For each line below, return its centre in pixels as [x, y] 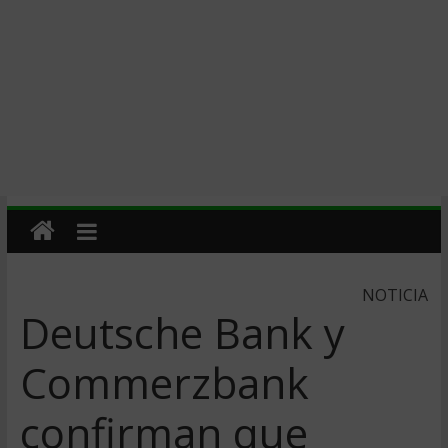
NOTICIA [395, 295]
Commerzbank [164, 382]
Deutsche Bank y [182, 332]
